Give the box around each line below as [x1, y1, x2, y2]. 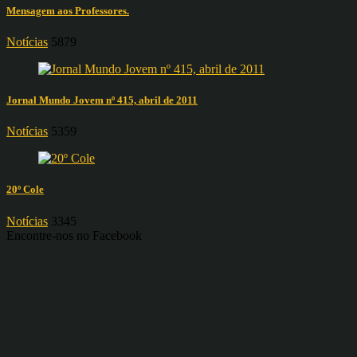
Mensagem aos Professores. [6, 4, 129, 17]
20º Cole [6, 183, 44, 196]
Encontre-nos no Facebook [6, 228, 142, 242]
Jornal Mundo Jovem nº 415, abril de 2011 [6, 94, 198, 107]
